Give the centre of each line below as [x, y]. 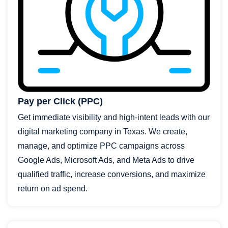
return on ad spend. [53, 188]
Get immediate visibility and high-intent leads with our [114, 117]
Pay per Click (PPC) [60, 101]
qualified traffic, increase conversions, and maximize [112, 174]
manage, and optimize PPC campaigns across [101, 146]
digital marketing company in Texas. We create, [103, 131]
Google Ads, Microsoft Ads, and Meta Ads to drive [106, 160]
